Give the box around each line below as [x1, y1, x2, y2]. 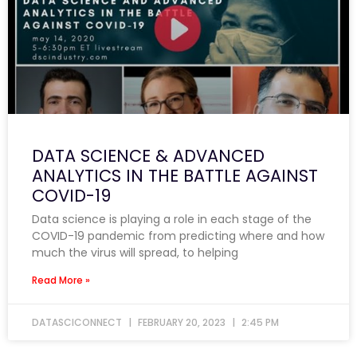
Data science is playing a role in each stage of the [32, 210, 312, 227]
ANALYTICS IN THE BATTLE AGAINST [32, 163, 318, 187]
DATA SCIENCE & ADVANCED [32, 143, 265, 167]
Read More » [32, 273, 90, 287]
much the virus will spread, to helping [32, 244, 238, 261]
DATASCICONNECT [32, 315, 124, 329]
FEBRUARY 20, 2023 [135, 315, 228, 329]
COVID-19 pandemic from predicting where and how [32, 227, 324, 244]
